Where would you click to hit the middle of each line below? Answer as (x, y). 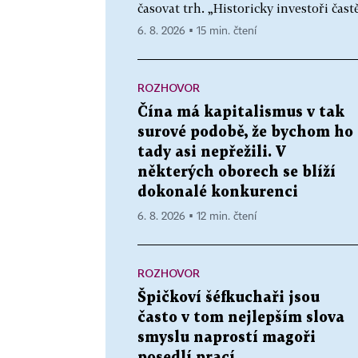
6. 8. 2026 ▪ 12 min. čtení (197, 216)
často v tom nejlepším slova (241, 317)
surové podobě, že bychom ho (245, 132)
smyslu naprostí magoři (227, 337)
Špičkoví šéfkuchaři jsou (229, 297)
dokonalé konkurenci (218, 192)
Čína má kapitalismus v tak (241, 112)
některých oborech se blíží (237, 172)
